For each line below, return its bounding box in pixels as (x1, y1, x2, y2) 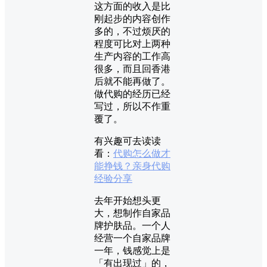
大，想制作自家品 (94, 207, 170, 218)
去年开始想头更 (94, 195, 161, 206)
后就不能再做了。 (94, 76, 170, 86)
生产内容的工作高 (94, 51, 170, 61)
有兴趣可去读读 (94, 135, 161, 146)
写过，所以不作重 (94, 101, 170, 111)
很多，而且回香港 (94, 63, 170, 74)
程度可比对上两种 (94, 38, 170, 49)
